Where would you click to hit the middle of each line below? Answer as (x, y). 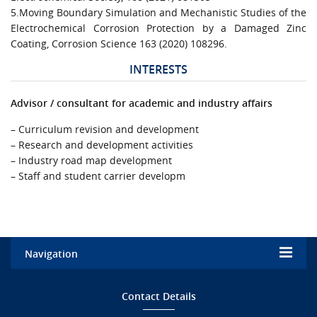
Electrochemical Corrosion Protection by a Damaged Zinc (158, 28)
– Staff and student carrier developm (98, 175)
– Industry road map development (91, 160)
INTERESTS (158, 69)
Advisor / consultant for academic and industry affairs (142, 103)
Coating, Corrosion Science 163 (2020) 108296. (119, 43)
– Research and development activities (102, 144)
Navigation (51, 253)
